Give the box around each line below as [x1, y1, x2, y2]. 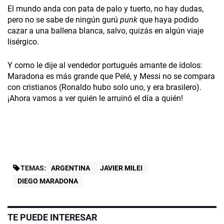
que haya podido [137, 15, 198, 25]
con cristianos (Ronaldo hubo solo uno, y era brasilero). [7, 82, 201, 92]
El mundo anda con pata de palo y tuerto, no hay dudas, [7, 4, 203, 14]
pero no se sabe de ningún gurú [7, 15, 120, 25]
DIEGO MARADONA [17, 177, 78, 185]
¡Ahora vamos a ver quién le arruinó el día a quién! [7, 93, 183, 103]
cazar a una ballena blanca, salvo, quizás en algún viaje [7, 26, 203, 36]
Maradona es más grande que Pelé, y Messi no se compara [7, 71, 215, 81]
